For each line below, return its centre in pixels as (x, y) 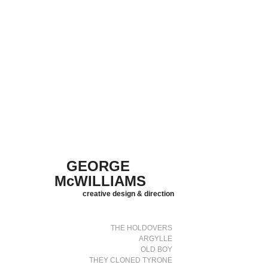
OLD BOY (157, 249)
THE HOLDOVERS (142, 228)
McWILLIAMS (100, 181)
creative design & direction (129, 194)
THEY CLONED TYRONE (131, 260)
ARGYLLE (156, 239)
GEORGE (98, 166)
